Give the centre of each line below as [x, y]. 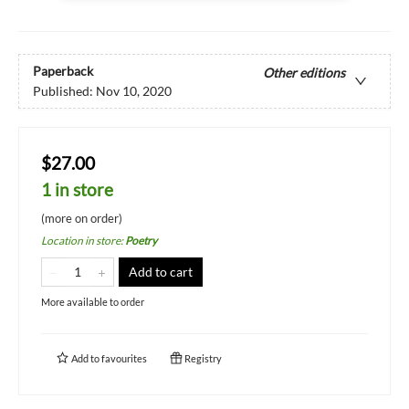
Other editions [304, 72]
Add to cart [161, 272]
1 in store [77, 190]
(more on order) [82, 219]
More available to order [93, 302]
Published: [64, 90]
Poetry [141, 241]
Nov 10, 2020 [134, 90]
